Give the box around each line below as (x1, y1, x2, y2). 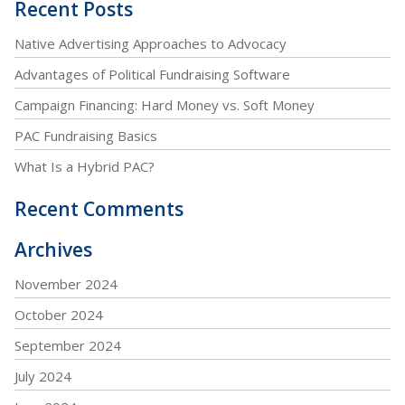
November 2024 (14, 275, 118, 293)
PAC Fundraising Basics (14, 127, 157, 145)
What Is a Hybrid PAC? (14, 157, 155, 175)
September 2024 (14, 336, 121, 354)
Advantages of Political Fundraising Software (14, 65, 290, 83)
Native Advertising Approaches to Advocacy (14, 34, 287, 52)
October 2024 (14, 306, 103, 324)
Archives (14, 237, 92, 262)
